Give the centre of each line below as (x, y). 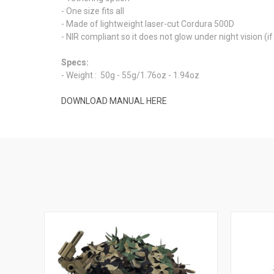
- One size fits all (93, 11)
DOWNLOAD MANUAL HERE (114, 101)
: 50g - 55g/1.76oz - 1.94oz (147, 75)
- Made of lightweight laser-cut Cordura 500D (148, 24)
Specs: (75, 62)
